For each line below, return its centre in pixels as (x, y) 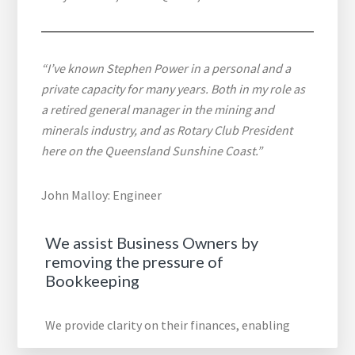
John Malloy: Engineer (102, 195)
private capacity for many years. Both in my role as (174, 89)
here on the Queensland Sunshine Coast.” (152, 151)
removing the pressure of (135, 262)
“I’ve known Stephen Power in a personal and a (166, 69)
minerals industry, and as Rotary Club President (167, 130)
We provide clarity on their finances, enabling (168, 325)
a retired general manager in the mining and (158, 110)
